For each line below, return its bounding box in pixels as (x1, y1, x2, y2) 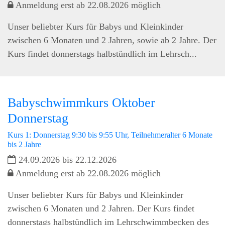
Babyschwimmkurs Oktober (8, 95, 155, 110)
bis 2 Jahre (8, 140, 41, 149)
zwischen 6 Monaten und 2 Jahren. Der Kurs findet (8, 203, 194, 213)
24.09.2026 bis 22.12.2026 (16, 154, 117, 165)
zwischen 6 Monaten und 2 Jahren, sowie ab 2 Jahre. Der (8, 35, 216, 45)
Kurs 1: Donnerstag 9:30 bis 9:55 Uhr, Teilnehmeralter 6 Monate (8, 130, 212, 139)
